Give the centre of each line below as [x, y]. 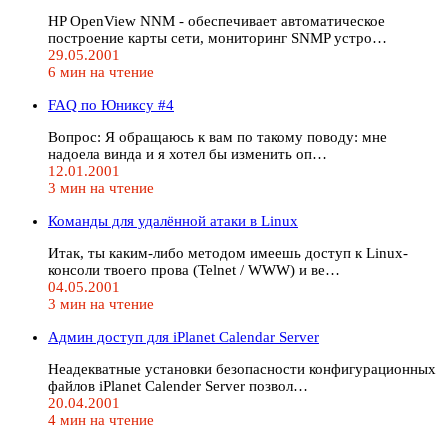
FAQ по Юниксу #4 [111, 104]
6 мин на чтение [101, 71]
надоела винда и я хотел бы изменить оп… [187, 153]
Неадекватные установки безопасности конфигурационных [242, 368]
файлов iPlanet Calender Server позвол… [178, 385]
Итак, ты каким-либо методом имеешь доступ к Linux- [228, 252]
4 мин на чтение [101, 419]
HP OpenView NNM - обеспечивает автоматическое [216, 20]
